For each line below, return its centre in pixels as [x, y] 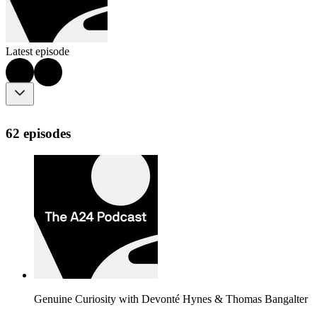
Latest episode [38, 52]
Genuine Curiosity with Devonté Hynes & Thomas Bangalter [171, 299]
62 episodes [38, 133]
